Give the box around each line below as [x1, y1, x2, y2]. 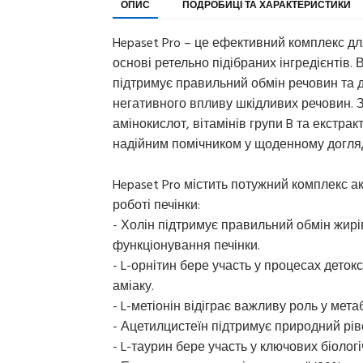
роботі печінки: [113, 194, 200, 215]
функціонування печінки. [113, 235, 260, 255]
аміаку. [113, 275, 154, 296]
